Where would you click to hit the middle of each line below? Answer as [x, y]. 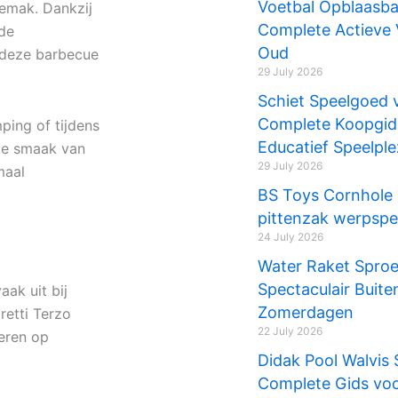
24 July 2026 [290, 237]
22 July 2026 [290, 331]
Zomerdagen [305, 312]
